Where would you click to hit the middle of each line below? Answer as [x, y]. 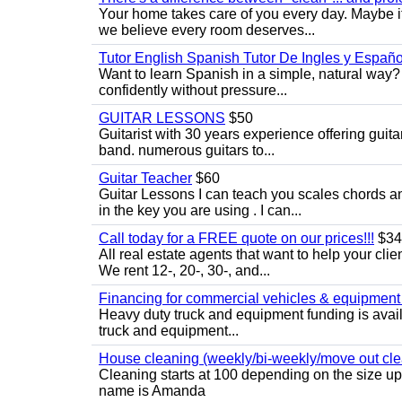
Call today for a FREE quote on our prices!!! [236, 238]
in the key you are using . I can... [200, 210]
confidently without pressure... [193, 90]
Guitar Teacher [145, 178]
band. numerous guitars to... [187, 150]
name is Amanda [152, 391]
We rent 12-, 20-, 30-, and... [184, 271]
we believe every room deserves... [207, 30]
